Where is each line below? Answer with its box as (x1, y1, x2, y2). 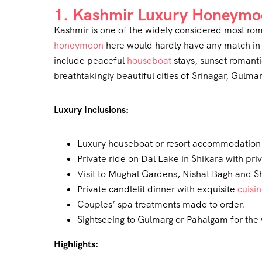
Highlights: (54, 238, 98, 251)
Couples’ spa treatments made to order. (77, 198, 244, 211)
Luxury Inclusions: (54, 104, 129, 116)
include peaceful (54, 54, 127, 67)
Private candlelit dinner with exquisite (77, 183, 237, 196)
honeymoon (54, 39, 104, 52)
